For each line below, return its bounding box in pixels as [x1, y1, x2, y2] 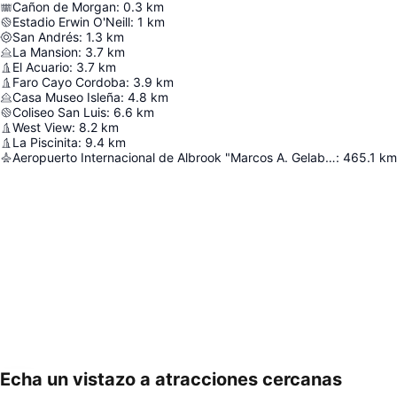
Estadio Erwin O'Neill [12, 14, 130, 30]
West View [12, 120, 72, 136]
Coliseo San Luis [12, 105, 106, 121]
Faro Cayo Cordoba [12, 74, 126, 90]
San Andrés [12, 29, 79, 45]
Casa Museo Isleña [12, 90, 121, 105]
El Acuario [12, 59, 69, 75]
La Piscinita [12, 135, 78, 151]
